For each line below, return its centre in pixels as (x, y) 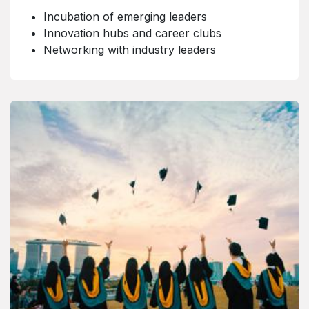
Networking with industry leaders (130, 50)
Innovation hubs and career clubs (132, 33)
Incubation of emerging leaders (125, 17)
